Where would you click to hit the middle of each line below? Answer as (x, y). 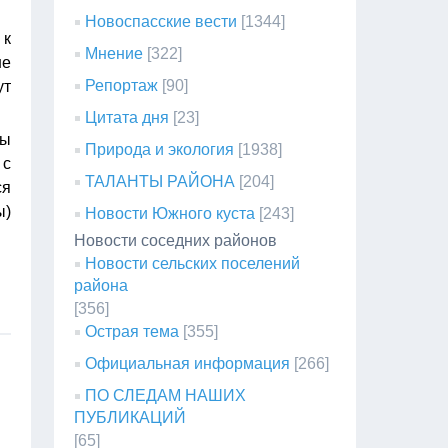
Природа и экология (160, 149)
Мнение (114, 53)
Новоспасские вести (161, 21)
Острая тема (132, 331)
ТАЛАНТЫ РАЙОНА (160, 181)
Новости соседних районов (176, 240)
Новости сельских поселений (193, 263)
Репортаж (122, 85)
